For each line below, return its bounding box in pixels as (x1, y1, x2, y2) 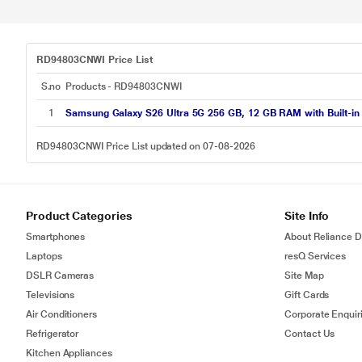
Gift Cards (284, 289, 330, 301)
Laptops (26, 250, 62, 262)
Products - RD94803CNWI (65, 81, 182, 92)
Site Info (284, 209, 330, 222)
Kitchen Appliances (26, 347, 112, 359)
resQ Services (284, 250, 347, 262)
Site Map (284, 270, 324, 281)
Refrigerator (26, 328, 79, 339)
